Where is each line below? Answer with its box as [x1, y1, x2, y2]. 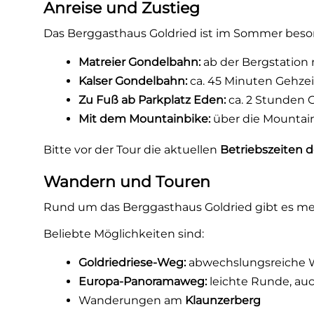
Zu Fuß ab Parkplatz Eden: [78, 93, 226, 107]
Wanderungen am [78, 294, 186, 307]
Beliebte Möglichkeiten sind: [43, 227, 205, 240]
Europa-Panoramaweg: [78, 275, 207, 288]
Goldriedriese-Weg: [78, 256, 186, 269]
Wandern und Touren [43, 172, 211, 191]
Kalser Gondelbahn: [78, 74, 188, 88]
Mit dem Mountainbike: [78, 112, 211, 125]
